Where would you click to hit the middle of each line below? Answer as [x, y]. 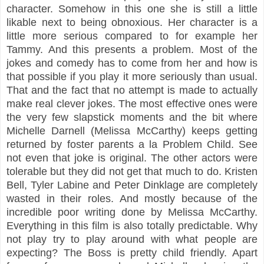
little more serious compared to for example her [132, 36]
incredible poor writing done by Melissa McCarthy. [132, 212]
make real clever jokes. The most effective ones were [132, 103]
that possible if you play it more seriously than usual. [132, 76]
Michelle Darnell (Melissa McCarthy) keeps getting [132, 131]
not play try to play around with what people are [132, 239]
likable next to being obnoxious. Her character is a [132, 22]
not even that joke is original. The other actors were [132, 158]
